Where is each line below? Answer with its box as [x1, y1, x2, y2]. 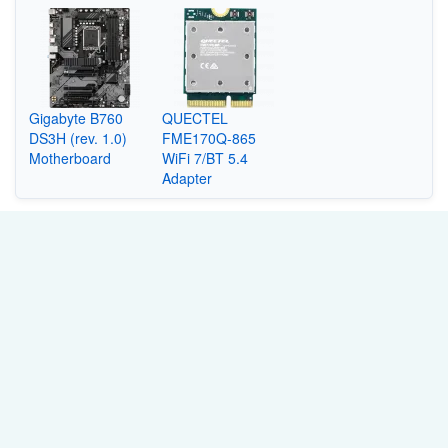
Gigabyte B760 [28, 107, 123, 128]
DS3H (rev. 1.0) [28, 127, 127, 148]
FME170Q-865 [162, 127, 257, 148]
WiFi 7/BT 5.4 [162, 147, 249, 168]
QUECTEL [162, 107, 229, 128]
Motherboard [28, 147, 111, 168]
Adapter [162, 167, 213, 188]
